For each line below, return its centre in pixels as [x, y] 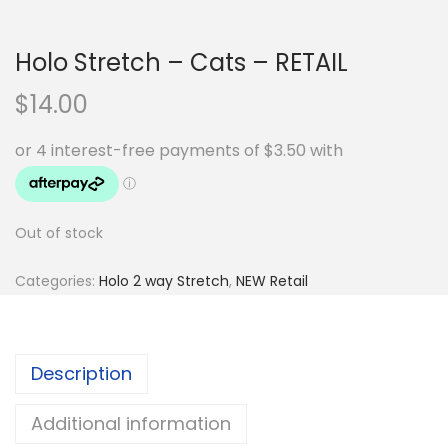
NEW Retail [272, 281]
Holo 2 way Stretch [164, 281]
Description [81, 373]
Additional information [131, 423]
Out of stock [59, 233]
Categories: [57, 281]
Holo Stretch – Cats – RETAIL [181, 62]
